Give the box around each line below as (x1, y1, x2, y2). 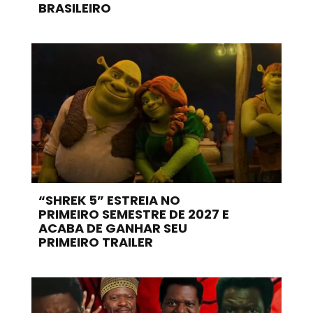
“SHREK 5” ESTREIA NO (38, 191, 180, 209)
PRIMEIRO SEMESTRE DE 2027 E (38, 205, 229, 223)
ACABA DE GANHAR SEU (38, 219, 187, 237)
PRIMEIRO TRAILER (38, 233, 153, 251)
